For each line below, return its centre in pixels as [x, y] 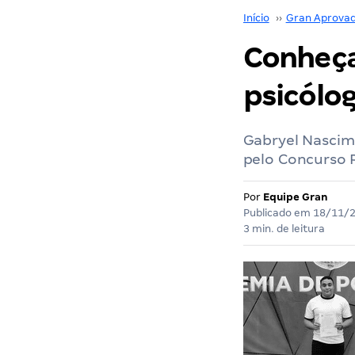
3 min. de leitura [284, 229]
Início [256, 18]
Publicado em [278, 213]
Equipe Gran [295, 197]
